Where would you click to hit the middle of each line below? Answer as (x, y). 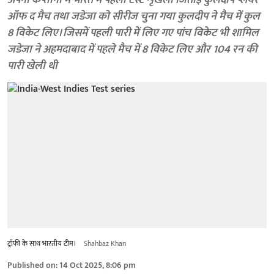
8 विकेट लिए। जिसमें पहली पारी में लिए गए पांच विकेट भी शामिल (133, 33)
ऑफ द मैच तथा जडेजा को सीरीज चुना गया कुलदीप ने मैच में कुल (134, 17)
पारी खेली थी (32, 66)
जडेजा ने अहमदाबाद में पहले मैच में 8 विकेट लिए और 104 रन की (132, 50)
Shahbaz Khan (105, 243)
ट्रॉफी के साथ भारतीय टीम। (42, 243)
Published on (31, 265)
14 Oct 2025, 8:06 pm (98, 265)
